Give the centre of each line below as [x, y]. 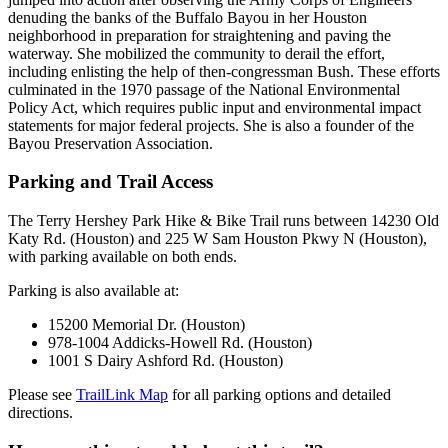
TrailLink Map [122, 394]
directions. [40, 412]
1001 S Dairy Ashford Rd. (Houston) [165, 360]
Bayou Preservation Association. [110, 143]
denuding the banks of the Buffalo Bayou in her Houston [187, 17]
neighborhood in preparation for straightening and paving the [199, 35]
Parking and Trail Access [110, 182]
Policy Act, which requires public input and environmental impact [214, 107]
